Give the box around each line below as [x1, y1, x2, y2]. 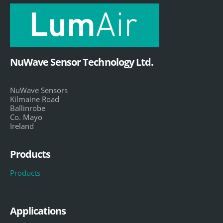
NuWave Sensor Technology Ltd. [10, 55, 153, 69]
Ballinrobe [10, 103, 45, 113]
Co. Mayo [10, 111, 42, 122]
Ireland [10, 120, 34, 131]
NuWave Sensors [10, 85, 68, 95]
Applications [10, 204, 66, 218]
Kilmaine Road [10, 94, 59, 104]
